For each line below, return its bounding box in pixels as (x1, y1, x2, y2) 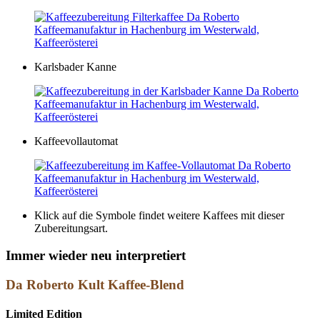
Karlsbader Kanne (34, 60, 116, 73)
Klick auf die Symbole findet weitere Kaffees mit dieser (34, 209, 284, 221)
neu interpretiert (91, 248, 186, 264)
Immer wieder (6, 248, 87, 264)
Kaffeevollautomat (34, 134, 118, 147)
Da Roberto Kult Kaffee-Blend (6, 276, 184, 292)
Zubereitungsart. (34, 221, 108, 234)
